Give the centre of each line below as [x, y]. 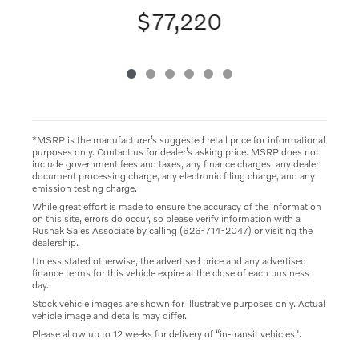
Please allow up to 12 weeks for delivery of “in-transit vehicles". [167, 333]
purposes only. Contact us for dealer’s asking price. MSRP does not [175, 151]
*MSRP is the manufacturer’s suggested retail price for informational [179, 139]
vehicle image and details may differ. [109, 315]
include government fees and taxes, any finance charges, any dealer [175, 163]
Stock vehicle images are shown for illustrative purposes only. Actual [179, 303]
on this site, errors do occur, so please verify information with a [166, 218]
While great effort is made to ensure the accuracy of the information [177, 206]
